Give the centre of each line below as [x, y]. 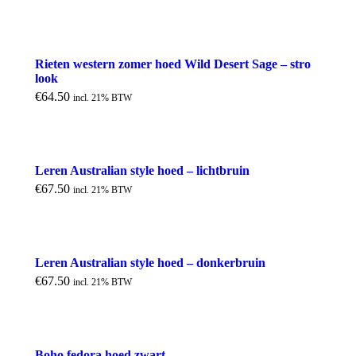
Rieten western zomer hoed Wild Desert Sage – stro [173, 64]
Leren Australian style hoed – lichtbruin [142, 171]
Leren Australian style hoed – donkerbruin [150, 263]
